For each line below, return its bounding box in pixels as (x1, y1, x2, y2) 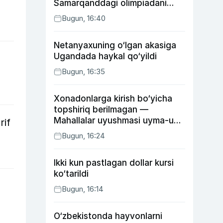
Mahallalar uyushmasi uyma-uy (54, 115, 179, 125)
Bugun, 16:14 (62, 184, 104, 194)
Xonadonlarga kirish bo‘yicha (54, 94, 172, 104)
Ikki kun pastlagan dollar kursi (54, 158, 174, 168)
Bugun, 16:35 (62, 67, 105, 76)
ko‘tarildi (54, 169, 89, 179)
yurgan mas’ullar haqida (54, 126, 150, 136)
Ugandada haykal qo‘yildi (54, 51, 157, 61)
